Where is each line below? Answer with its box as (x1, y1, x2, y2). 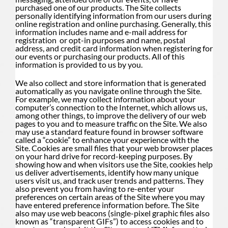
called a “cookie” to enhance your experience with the (15, 134, 199, 145)
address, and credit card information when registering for (15, 43, 213, 53)
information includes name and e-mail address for (15, 26, 187, 37)
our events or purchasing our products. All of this (15, 51, 185, 61)
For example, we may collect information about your (15, 94, 195, 104)
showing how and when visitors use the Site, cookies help (15, 159, 213, 169)
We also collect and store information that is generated (15, 77, 206, 88)
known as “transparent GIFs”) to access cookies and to (15, 216, 204, 226)
